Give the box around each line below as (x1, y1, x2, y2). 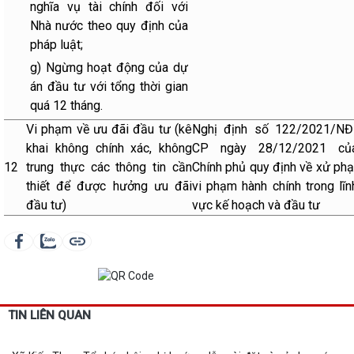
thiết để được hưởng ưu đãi (26, 179, 192, 194)
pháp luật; (30, 37, 83, 52)
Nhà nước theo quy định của (30, 18, 188, 33)
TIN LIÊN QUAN (8, 307, 91, 322)
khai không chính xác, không (26, 141, 192, 156)
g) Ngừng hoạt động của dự (30, 60, 188, 75)
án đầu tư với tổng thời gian (30, 79, 188, 94)
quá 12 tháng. (30, 98, 103, 113)
